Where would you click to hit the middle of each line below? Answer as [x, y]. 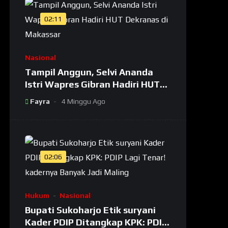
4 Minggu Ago [84, 102]
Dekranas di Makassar [74, 97]
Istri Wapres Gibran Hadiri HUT [93, 84]
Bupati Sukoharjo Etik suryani [91, 210]
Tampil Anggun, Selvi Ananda [89, 72]
